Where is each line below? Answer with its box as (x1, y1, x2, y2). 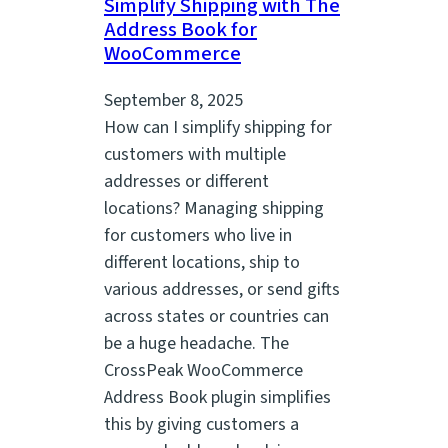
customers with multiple (104, 141, 286, 167)
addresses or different (104, 168, 269, 194)
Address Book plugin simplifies (104, 384, 331, 410)
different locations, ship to (104, 249, 300, 275)
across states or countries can (104, 303, 329, 329)
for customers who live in (104, 222, 292, 248)
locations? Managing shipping (104, 195, 324, 221)
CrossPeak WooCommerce (104, 357, 303, 383)
